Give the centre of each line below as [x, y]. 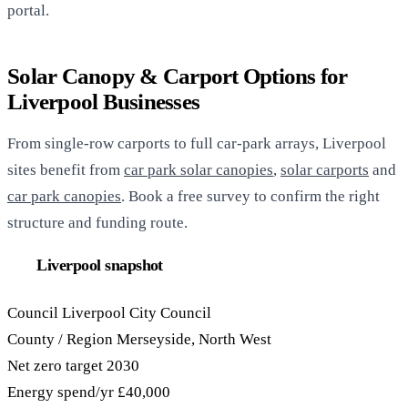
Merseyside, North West [194, 339]
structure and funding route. [97, 223]
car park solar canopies [199, 170]
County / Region [60, 339]
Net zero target [55, 365]
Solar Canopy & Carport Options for [178, 76]
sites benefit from [66, 170]
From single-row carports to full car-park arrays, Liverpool [197, 144]
